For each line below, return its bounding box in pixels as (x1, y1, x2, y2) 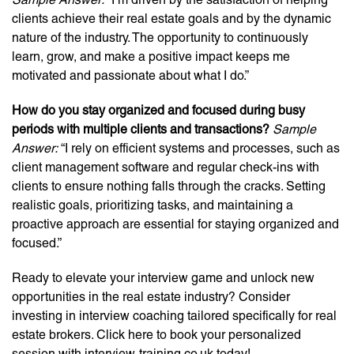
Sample (273, 122, 316, 137)
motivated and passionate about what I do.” (12, 68, 249, 83)
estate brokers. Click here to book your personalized (12, 327, 301, 342)
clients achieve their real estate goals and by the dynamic (12, 11, 331, 26)
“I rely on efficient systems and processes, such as (58, 141, 340, 156)
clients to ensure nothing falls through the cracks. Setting (12, 179, 326, 194)
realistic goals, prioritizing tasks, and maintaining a (12, 198, 293, 213)
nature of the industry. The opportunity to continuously (12, 30, 308, 45)
